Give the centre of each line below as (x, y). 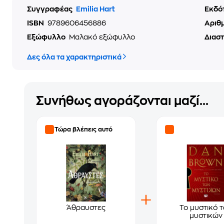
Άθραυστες (86, 207)
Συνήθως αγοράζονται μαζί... (122, 101)
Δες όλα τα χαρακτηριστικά (74, 57)
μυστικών (206, 215)
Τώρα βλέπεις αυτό (83, 129)
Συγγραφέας (50, 9)
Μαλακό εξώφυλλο (102, 37)
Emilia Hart (95, 9)
